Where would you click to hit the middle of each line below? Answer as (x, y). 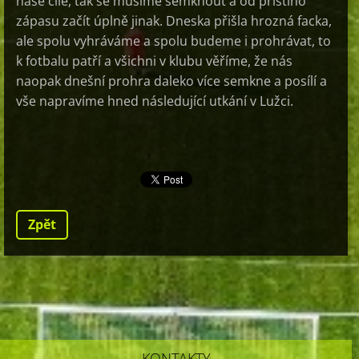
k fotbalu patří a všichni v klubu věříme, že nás (154, 61)
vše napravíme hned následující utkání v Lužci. (171, 101)
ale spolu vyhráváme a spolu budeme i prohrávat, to (173, 41)
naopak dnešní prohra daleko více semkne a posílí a (171, 81)
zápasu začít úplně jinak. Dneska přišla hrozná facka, (174, 21)
